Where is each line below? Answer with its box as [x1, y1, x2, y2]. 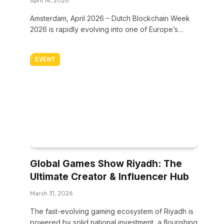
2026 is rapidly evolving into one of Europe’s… [30, 25, 183, 33]
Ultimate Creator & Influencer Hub [30, 171, 189, 182]
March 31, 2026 [30, 189, 72, 197]
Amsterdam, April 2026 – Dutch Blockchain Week [30, 14, 190, 22]
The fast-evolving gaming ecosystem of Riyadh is [30, 207, 193, 215]
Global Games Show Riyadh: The [30, 158, 182, 169]
